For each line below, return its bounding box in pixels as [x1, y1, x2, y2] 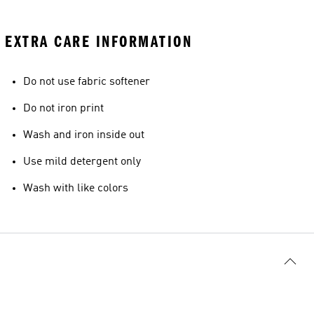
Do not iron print [23, 103, 104, 114]
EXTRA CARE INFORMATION [5, 32, 192, 51]
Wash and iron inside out [23, 130, 144, 141]
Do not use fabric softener [23, 76, 150, 88]
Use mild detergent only [23, 156, 141, 168]
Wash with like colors [23, 183, 128, 194]
